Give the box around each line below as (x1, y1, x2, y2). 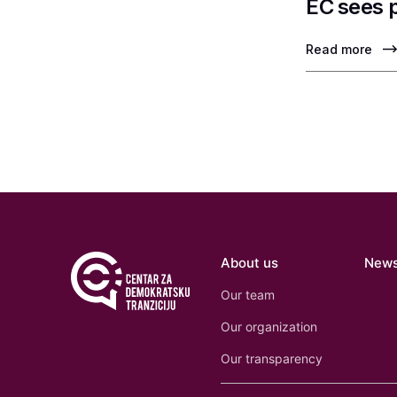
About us (221, 254, 279, 271)
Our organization (221, 319, 318, 334)
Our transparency (221, 351, 323, 366)
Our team (221, 287, 276, 302)
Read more (306, 42, 373, 57)
